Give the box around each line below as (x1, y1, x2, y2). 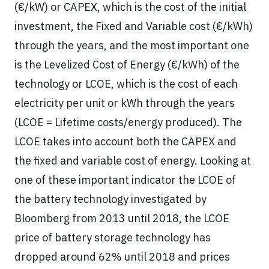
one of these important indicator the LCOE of (14, 172, 236, 187)
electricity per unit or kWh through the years (14, 95, 235, 110)
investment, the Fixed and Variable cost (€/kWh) (14, 19, 253, 33)
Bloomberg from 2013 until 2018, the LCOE (14, 211, 229, 225)
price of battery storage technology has (14, 230, 211, 244)
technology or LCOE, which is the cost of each (14, 76, 238, 91)
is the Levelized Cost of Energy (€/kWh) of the (14, 57, 240, 71)
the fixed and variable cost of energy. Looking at (14, 153, 251, 168)
